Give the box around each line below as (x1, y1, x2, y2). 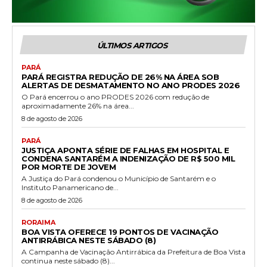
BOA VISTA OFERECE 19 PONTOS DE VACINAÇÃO (21, 226, 218, 237)
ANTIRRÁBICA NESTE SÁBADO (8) (21, 235, 156, 245)
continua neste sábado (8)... (21, 256, 115, 265)
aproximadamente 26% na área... (21, 101, 134, 110)
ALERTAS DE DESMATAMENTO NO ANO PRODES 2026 (21, 80, 240, 90)
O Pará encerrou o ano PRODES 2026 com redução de (21, 92, 209, 101)
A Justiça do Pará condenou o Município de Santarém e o (21, 173, 216, 183)
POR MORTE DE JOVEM (21, 162, 116, 172)
